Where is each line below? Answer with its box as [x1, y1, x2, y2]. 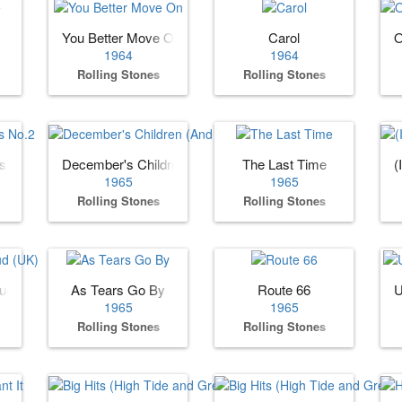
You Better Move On [62, 28, 181, 48]
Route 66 [258, 279, 310, 299]
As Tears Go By [71, 279, 165, 299]
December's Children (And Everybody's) [62, 153, 299, 173]
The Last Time [241, 153, 327, 173]
